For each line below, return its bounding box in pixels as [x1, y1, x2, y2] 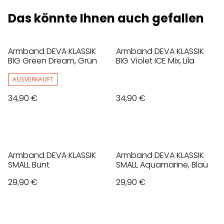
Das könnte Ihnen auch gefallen [8, 10, 204, 27]
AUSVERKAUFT [12, 75, 53, 84]
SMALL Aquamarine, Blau [116, 159, 208, 171]
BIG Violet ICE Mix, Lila [116, 55, 194, 67]
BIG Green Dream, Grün [8, 55, 97, 67]
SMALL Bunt [8, 159, 49, 171]
